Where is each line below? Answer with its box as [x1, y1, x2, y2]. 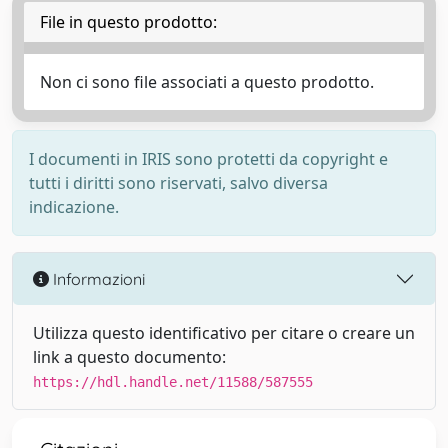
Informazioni [49, 268, 145, 289]
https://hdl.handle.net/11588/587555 [33, 374, 313, 390]
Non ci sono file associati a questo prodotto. [40, 71, 374, 93]
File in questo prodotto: [40, 11, 217, 33]
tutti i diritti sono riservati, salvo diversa [29, 172, 328, 194]
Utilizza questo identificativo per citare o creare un [33, 322, 415, 344]
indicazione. [29, 196, 119, 218]
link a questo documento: [33, 346, 226, 368]
